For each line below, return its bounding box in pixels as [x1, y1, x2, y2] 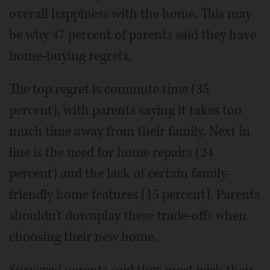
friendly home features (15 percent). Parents [9, 186, 260, 204]
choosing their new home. [9, 228, 157, 246]
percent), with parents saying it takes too [9, 101, 242, 119]
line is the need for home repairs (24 [9, 143, 213, 162]
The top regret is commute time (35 [9, 80, 209, 98]
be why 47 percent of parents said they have [9, 26, 256, 44]
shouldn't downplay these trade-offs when [9, 207, 246, 225]
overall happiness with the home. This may [9, 5, 251, 23]
